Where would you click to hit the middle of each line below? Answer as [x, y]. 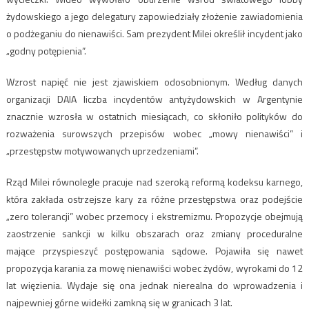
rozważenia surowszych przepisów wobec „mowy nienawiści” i [154, 133]
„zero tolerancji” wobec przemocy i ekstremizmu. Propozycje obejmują [154, 216]
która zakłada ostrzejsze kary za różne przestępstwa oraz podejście [154, 199]
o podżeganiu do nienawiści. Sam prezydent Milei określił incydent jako [154, 33]
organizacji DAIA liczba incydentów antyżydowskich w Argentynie [154, 99]
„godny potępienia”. [46, 50]
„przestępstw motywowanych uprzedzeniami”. [102, 150]
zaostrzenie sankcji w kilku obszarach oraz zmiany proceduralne [154, 233]
